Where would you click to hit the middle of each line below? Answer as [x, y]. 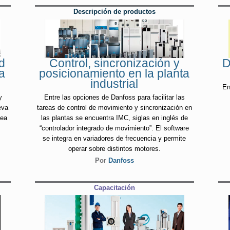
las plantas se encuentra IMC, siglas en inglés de [114, 118]
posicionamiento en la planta [114, 73]
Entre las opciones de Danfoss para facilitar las [114, 98]
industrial [114, 83]
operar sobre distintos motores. [114, 149]
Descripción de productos [114, 12]
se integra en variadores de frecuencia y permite [114, 139]
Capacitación [114, 187]
